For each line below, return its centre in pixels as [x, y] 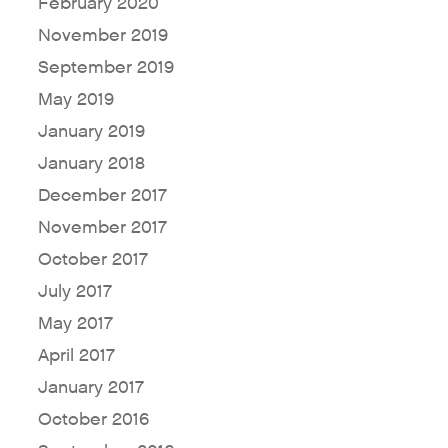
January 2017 [90, 388]
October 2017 [92, 260]
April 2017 [76, 356]
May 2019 [75, 100]
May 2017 [75, 324]
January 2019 [91, 132]
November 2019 [102, 36]
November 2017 [102, 228]
